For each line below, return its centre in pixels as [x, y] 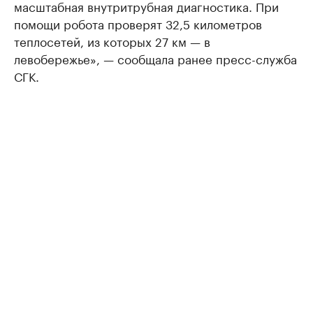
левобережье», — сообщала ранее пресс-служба [155, 58]
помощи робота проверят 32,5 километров [138, 23]
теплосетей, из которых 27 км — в [112, 40]
